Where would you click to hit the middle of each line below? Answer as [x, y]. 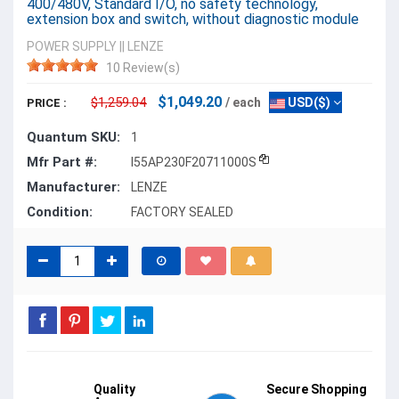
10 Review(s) [143, 67]
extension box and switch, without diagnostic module [193, 19]
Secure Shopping [317, 389]
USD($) [308, 102]
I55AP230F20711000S [194, 162]
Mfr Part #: [62, 162]
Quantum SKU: [73, 137]
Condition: [60, 212]
